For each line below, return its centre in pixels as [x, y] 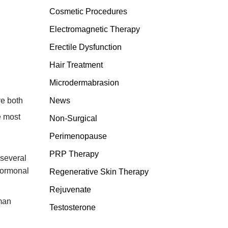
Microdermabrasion [84, 83]
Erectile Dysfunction [85, 47]
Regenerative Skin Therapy [99, 172]
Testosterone [72, 207]
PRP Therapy [74, 154]
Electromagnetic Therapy [94, 29]
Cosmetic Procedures [88, 11]
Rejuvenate [70, 190]
